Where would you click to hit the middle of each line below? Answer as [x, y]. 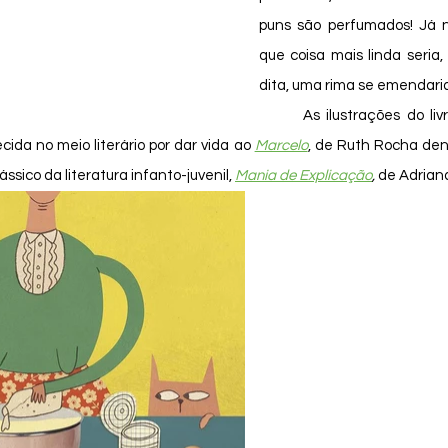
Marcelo [281, 145]
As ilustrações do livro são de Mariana [281, 115]
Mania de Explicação [303, 175]
